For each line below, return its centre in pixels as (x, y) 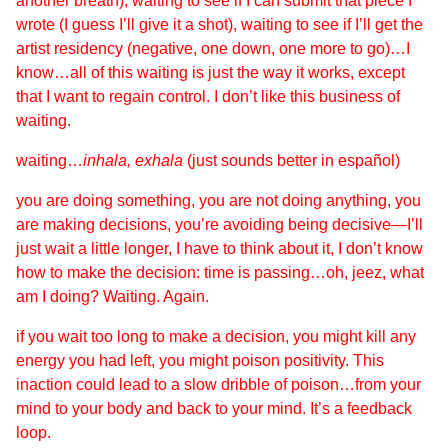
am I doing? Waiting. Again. (112, 296)
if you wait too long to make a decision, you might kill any (216, 336)
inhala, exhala (133, 160)
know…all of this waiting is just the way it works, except (210, 72)
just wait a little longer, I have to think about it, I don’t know (219, 248)
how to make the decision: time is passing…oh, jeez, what (220, 272)
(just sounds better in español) (291, 160)
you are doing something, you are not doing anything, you (218, 200)
